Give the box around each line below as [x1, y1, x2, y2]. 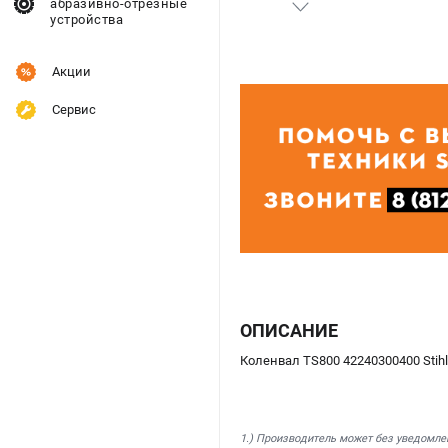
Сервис [52, 102, 96, 117]
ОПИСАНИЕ [240, 319, 338, 341]
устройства [50, 12, 123, 27]
